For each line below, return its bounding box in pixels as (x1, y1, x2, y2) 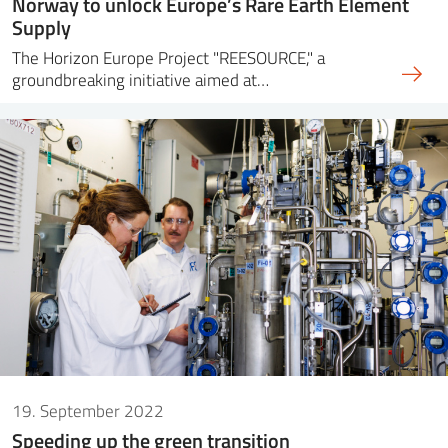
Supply (12, 13, 71, 42)
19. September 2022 (12, 399, 164, 423)
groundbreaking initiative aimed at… (12, 68, 269, 92)
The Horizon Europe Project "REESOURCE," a (12, 46, 325, 70)
